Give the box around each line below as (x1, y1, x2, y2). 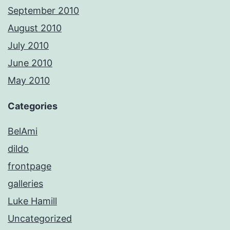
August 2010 (8, 23, 62, 34)
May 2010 (8, 75, 50, 86)
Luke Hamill (8, 196, 57, 207)
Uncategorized (8, 213, 72, 224)
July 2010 (8, 40, 49, 51)
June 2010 (8, 57, 52, 69)
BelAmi (8, 126, 37, 137)
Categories (8, 101, 57, 112)
